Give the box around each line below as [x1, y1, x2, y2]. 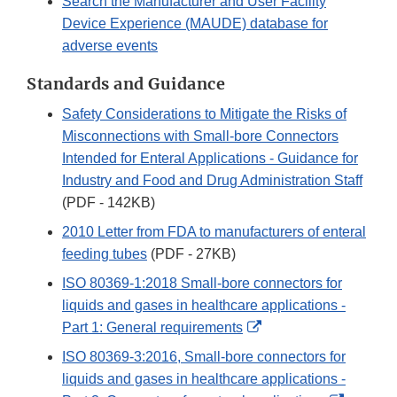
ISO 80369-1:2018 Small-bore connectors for [62, 276, 342, 292]
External [261, 319, 313, 335]
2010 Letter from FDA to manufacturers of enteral [62, 224, 366, 240]
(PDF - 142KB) [62, 195, 155, 211]
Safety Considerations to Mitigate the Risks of [62, 106, 346, 122]
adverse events [62, 38, 158, 54]
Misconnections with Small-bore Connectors [62, 128, 339, 144]
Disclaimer [261, 363, 328, 379]
